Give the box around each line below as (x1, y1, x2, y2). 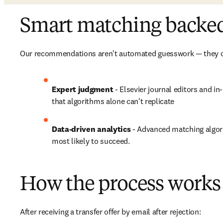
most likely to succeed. (52, 136, 130, 146)
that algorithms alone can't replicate (52, 96, 175, 106)
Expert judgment (52, 84, 115, 94)
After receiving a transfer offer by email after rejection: (20, 207, 201, 217)
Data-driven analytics (52, 124, 131, 134)
